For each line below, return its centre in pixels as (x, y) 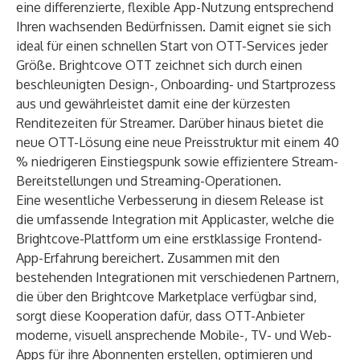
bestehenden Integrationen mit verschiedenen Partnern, (178, 277)
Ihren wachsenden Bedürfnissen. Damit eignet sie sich (174, 27)
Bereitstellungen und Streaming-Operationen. (149, 181)
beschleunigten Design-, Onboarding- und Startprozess (176, 84)
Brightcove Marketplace (160, 297)
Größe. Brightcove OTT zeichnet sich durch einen (159, 65)
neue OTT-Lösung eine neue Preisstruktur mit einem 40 (178, 142)
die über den (53, 297)
